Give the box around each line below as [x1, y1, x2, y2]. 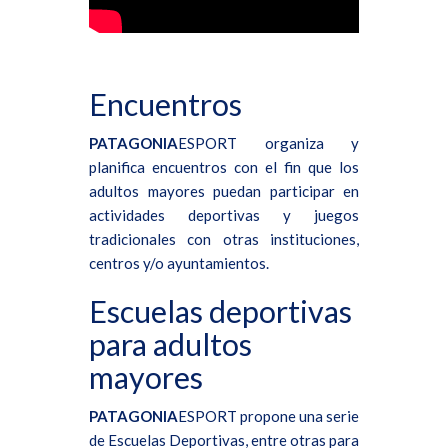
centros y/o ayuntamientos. [89, 253, 269, 272]
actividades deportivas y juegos [89, 205, 359, 224]
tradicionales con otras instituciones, [89, 229, 359, 248]
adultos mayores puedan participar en [89, 181, 359, 200]
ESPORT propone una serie [178, 406, 359, 425]
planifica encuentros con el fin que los [89, 157, 359, 176]
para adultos [89, 325, 252, 362]
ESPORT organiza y [178, 133, 359, 152]
